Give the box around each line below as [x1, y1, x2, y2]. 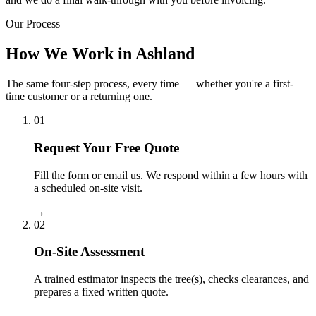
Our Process [6, 18, 60, 30]
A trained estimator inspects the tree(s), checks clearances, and [34, 273, 309, 285]
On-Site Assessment [34, 244, 145, 260]
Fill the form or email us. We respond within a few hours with [34, 169, 308, 181]
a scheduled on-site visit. [34, 181, 142, 194]
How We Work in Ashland [6, 44, 195, 63]
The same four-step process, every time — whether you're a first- [6, 78, 293, 90]
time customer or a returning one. [6, 90, 152, 103]
